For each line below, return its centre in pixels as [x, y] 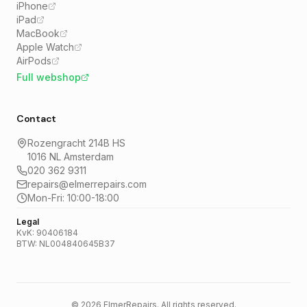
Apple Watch [45, 47]
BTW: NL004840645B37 [66, 243]
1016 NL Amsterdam [71, 156]
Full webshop [49, 77]
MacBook [38, 33]
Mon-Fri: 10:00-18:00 [73, 197]
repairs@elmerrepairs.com [87, 184]
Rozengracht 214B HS [76, 143]
